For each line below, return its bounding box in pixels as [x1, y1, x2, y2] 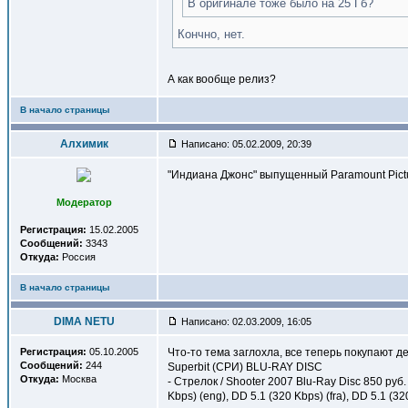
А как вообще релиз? [168, 73, 276, 86]
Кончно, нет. [178, 27, 245, 41]
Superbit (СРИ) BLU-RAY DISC [168, 361, 322, 373]
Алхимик [59, 138, 108, 150]
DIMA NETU [53, 315, 115, 328]
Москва [59, 373, 97, 384]
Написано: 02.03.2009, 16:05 [178, 316, 311, 327]
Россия [59, 251, 96, 262]
